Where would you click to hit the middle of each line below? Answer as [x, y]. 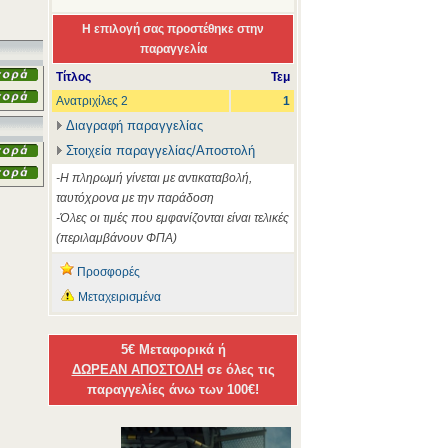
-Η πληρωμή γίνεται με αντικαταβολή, [154, 178]
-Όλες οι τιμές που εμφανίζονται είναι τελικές [172, 218]
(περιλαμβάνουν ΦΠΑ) [116, 238]
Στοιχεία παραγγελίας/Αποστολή [160, 150]
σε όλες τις [238, 369]
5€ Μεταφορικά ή [173, 349]
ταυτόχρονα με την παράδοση [135, 198]
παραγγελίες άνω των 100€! [173, 389]
